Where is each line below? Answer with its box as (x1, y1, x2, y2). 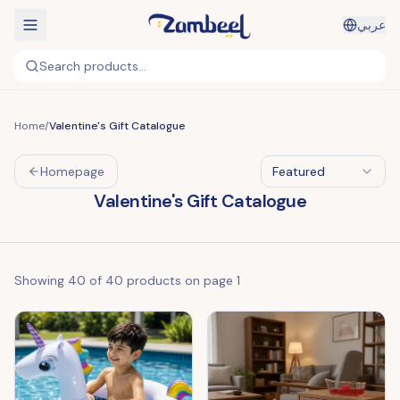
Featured (272, 163, 325, 179)
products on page (127, 272, 233, 288)
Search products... (39, 58, 146, 74)
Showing (14, 272, 64, 288)
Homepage (40, 163, 104, 179)
